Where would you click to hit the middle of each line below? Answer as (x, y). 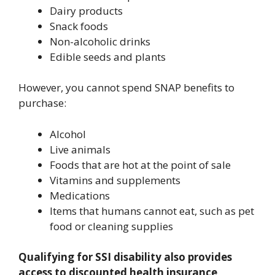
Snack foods (79, 26)
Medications (80, 195)
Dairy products (86, 10)
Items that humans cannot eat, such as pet (152, 211)
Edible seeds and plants (108, 56)
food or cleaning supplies (111, 226)
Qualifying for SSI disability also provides (125, 257)
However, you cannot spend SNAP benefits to (126, 87)
